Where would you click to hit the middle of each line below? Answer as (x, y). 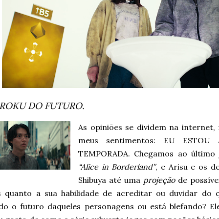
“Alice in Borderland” (117, 167)
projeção (159, 180)
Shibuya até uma (111, 180)
